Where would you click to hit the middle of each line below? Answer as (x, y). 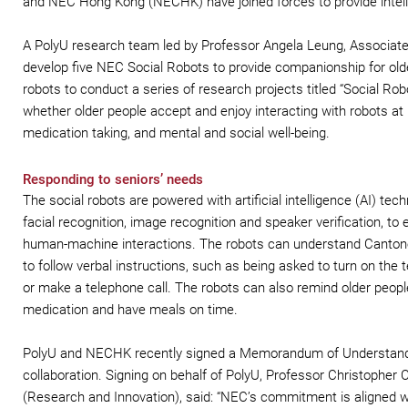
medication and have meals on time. (130, 309)
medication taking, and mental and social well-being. (176, 133)
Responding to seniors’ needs (113, 179)
